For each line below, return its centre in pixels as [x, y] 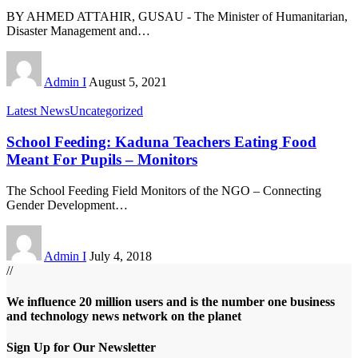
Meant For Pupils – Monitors [102, 160]
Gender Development [61, 205]
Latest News [38, 111]
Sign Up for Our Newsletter [81, 348]
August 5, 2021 [128, 82]
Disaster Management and [72, 31]
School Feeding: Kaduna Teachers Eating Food [161, 142]
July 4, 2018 [121, 256]
